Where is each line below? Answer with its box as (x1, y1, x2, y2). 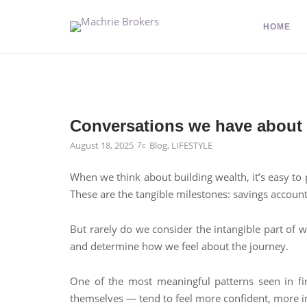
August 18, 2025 (70, 139, 134, 151)
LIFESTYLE (171, 139, 212, 151)
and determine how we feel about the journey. (70, 239, 288, 253)
